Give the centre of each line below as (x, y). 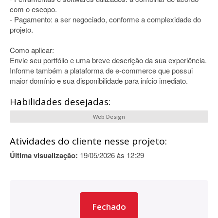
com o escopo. (33, 9)
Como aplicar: (32, 50)
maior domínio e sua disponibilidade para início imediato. (99, 81)
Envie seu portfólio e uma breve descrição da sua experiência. (108, 60)
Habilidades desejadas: (60, 102)
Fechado (109, 207)
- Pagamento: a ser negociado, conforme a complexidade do (105, 19)
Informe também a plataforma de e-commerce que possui (101, 70)
